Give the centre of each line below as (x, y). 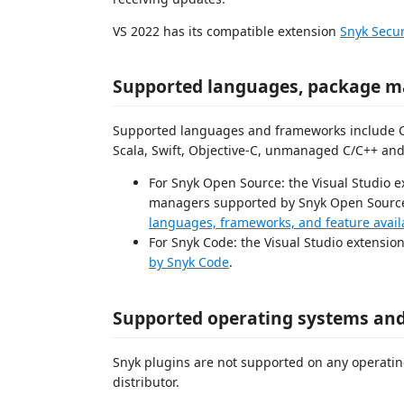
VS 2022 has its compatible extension (226, 31)
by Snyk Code (189, 262)
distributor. (146, 381)
